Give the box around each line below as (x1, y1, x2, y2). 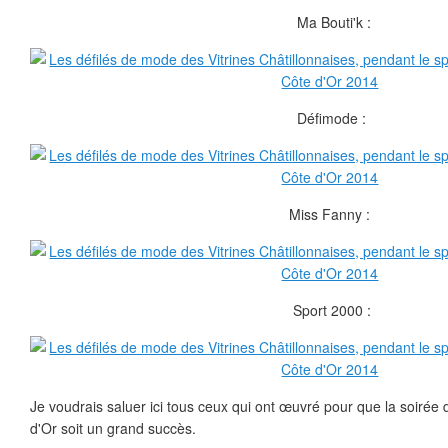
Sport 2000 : (289, 300, 371, 320)
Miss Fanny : (289, 204, 371, 224)
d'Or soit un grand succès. (30, 418, 196, 438)
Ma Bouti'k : (289, 12, 371, 32)
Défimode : (293, 108, 367, 128)
